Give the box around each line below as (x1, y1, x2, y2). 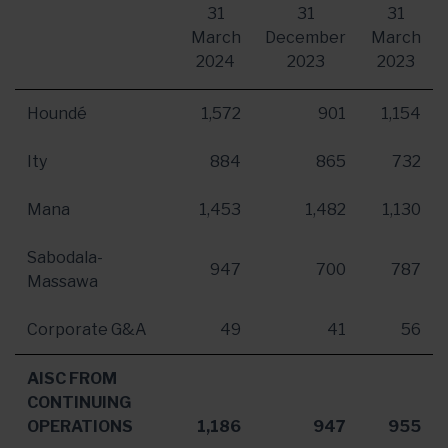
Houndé (27, 104, 87, 123)
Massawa (27, 272, 98, 291)
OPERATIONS (27, 417, 133, 436)
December (265, 28, 346, 47)
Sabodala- (27, 248, 103, 267)
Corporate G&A (27, 320, 147, 339)
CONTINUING (27, 393, 131, 412)
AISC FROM (27, 369, 117, 388)
